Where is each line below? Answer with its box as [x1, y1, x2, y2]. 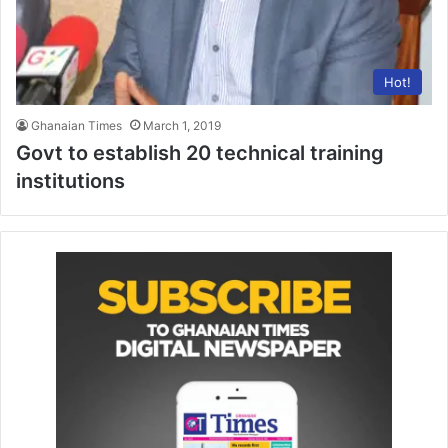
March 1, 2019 [143, 117, 221, 133]
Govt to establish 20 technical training [16, 140, 384, 165]
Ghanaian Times [31, 117, 122, 133]
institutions [16, 168, 125, 193]
